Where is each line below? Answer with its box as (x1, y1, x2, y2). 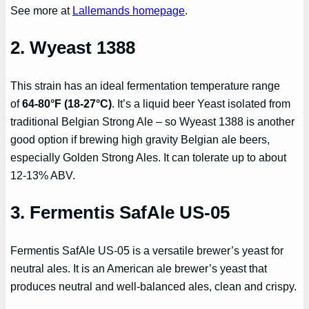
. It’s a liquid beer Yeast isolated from (112, 97, 291, 110)
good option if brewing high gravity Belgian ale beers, (10, 133, 270, 146)
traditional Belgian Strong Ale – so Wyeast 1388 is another (10, 115, 295, 128)
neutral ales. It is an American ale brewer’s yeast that (10, 262, 268, 275)
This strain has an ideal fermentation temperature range (10, 79, 281, 92)
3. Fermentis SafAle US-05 (10, 202, 230, 223)
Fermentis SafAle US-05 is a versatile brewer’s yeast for (10, 244, 284, 257)
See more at (10, 4, 73, 17)
